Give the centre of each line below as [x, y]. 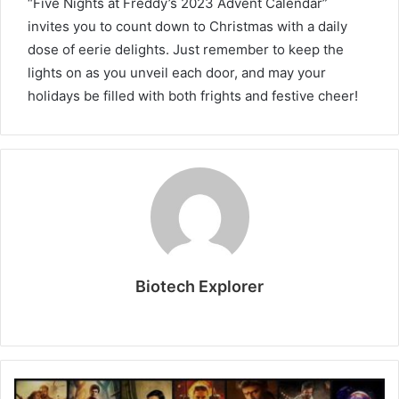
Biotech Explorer [199, 286]
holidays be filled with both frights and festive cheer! [193, 95]
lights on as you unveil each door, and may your [177, 72]
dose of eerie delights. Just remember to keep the [186, 49]
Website [231, 315]
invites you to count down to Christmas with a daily [187, 26]
